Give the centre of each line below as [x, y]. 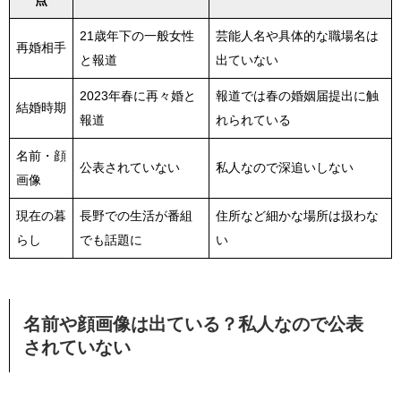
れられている [253, 121]
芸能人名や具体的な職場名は [297, 37]
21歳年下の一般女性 [137, 37]
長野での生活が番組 [136, 217]
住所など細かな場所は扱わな [297, 217]
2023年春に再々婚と [137, 97]
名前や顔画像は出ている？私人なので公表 [193, 324]
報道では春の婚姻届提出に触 [297, 97]
